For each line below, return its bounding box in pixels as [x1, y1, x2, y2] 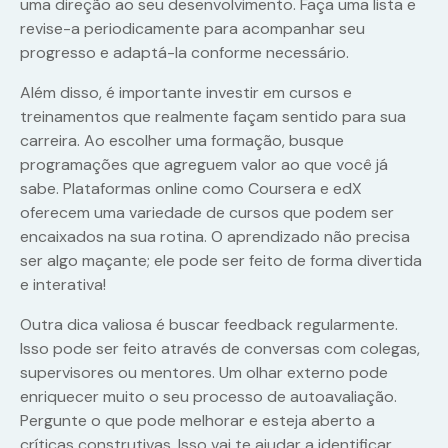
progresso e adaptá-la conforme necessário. [20, 42, 349, 64]
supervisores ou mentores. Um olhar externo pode [20, 362, 388, 384]
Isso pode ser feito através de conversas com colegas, [20, 338, 420, 360]
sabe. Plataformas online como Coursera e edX [20, 178, 362, 200]
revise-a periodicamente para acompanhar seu [20, 18, 365, 40]
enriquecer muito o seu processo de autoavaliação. [20, 386, 397, 408]
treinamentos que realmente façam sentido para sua [20, 106, 406, 128]
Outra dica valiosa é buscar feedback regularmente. [20, 314, 398, 336]
